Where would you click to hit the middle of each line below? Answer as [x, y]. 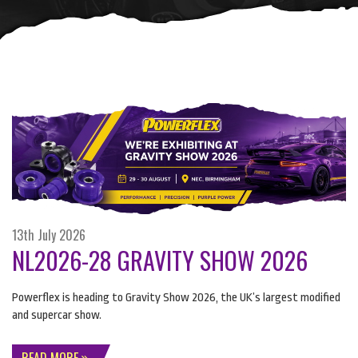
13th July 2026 [49, 235]
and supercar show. [57, 316]
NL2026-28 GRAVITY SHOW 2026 [160, 261]
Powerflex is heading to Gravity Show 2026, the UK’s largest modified [176, 298]
